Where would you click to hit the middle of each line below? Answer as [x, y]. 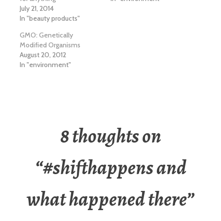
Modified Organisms [50, 45]
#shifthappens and [114, 167]
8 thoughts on [110, 136]
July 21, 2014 [37, 8]
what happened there [107, 199]
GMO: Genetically [46, 35]
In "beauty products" [50, 18]
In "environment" [45, 64]
